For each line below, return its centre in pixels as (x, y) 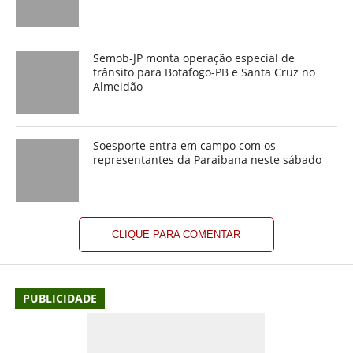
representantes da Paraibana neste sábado (208, 160)
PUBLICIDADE (59, 298)
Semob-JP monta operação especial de (194, 58)
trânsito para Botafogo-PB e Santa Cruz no (204, 72)
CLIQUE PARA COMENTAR (176, 234)
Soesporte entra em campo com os (185, 145)
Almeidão (118, 86)
